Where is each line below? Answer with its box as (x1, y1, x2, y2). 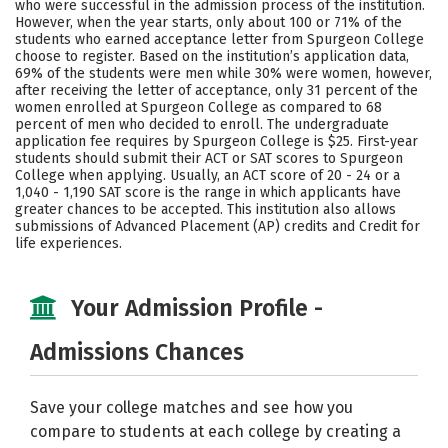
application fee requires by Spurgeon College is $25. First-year (15, 133, 418, 150)
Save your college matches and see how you (30, 398, 353, 417)
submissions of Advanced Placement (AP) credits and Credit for (15, 218, 420, 235)
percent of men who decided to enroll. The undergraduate (15, 116, 389, 133)
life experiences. (15, 235, 122, 252)
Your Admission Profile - (71, 294, 323, 322)
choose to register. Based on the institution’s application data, (15, 48, 409, 65)
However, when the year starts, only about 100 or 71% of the (15, 14, 402, 31)
